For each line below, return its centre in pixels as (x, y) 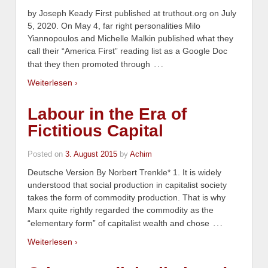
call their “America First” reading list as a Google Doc (127, 51)
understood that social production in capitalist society (127, 185)
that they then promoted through (89, 64)
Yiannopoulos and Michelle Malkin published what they (130, 39)
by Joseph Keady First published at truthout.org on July (132, 13)
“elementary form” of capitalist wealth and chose (118, 223)
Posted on (46, 154)
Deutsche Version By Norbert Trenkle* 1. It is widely (124, 173)
